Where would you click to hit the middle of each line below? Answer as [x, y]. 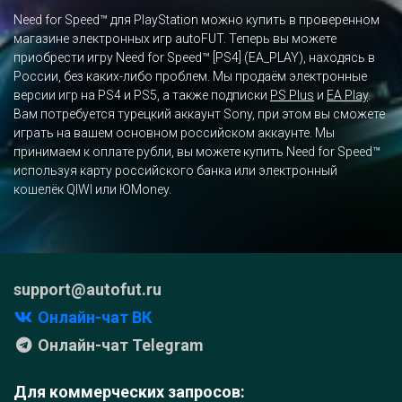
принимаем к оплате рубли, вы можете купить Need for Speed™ [197, 152]
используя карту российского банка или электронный [175, 171]
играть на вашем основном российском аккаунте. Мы [174, 133]
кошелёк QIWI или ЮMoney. [92, 190]
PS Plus [292, 96]
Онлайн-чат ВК [92, 318]
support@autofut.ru [87, 290]
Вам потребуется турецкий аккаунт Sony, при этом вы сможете [199, 114]
